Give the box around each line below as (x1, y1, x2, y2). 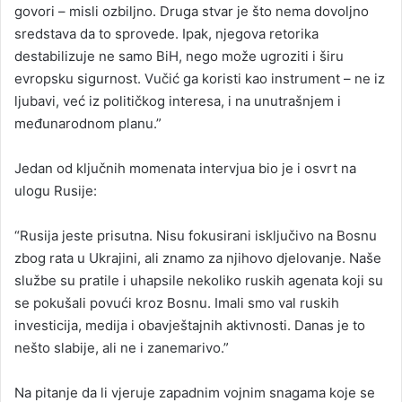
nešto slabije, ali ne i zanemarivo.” (14, 338, 229, 356)
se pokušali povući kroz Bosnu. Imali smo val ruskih (14, 293, 339, 311)
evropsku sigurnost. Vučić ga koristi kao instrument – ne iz (14, 69, 385, 87)
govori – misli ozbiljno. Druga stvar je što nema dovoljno (14, 2, 369, 20)
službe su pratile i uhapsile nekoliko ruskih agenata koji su (14, 271, 383, 289)
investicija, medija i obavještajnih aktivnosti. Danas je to (14, 316, 365, 334)
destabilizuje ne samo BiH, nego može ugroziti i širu (14, 47, 344, 65)
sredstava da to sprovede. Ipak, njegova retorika (14, 24, 319, 42)
